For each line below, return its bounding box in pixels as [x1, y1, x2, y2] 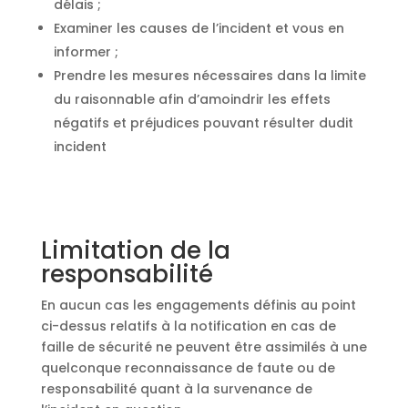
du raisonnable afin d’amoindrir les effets [53, 90, 331, 108]
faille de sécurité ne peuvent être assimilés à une [40, 338, 367, 356]
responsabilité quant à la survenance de [40, 380, 312, 398]
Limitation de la [40, 234, 230, 267]
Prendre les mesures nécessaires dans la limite [53, 66, 366, 85]
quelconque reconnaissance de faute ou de [40, 359, 335, 377]
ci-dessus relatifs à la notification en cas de [40, 317, 336, 335]
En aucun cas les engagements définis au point [40, 296, 356, 314]
